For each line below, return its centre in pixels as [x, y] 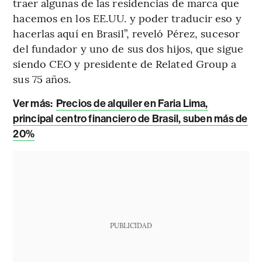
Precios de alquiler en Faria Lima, [132, 103]
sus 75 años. [42, 78]
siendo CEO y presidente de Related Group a [125, 63]
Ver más [32, 103]
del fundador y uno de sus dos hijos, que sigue [128, 48]
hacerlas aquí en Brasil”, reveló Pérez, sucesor [127, 33]
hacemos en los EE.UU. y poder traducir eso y [127, 18]
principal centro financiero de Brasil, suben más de [130, 118]
